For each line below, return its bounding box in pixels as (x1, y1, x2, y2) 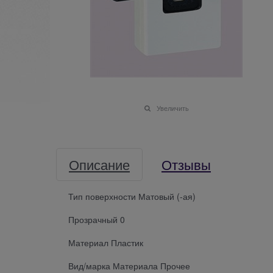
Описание (69, 154, 130, 174)
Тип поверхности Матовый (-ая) (68, 190, 196, 202)
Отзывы (161, 154, 211, 174)
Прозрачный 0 (68, 213, 125, 225)
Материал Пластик (68, 236, 143, 249)
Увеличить (156, 102, 189, 113)
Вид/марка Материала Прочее (68, 259, 190, 272)
